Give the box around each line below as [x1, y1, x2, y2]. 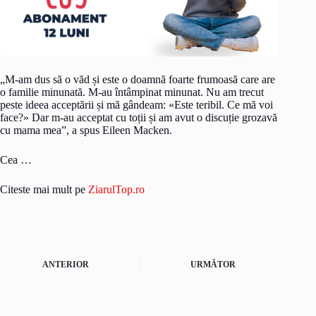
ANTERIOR [42, 260, 89, 270]
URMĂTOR [190, 260, 236, 270]
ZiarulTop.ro [88, 183, 145, 195]
